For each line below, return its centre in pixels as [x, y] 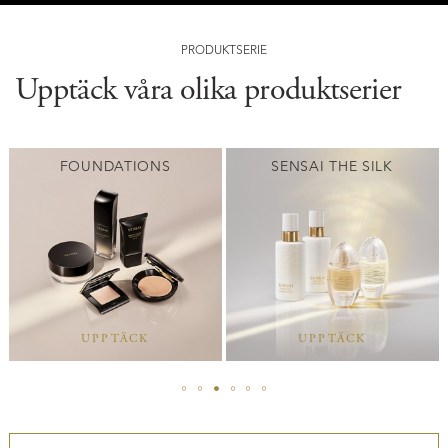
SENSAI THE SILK [325, 166]
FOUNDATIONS [108, 166]
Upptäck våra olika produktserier [224, 89]
